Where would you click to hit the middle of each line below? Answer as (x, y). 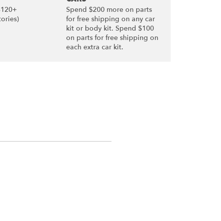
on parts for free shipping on (112, 38)
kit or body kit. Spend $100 (110, 28)
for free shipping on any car (110, 19)
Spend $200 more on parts (109, 10)
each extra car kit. (94, 47)
